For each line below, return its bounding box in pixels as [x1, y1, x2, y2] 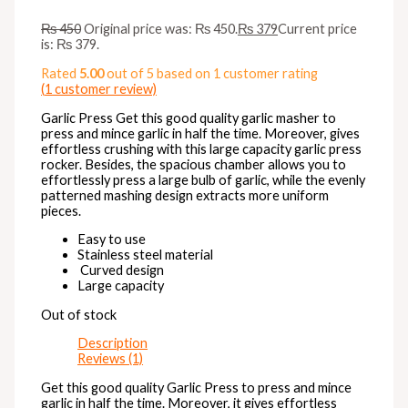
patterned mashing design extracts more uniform [41, 187, 330, 203]
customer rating [220, 65, 319, 81]
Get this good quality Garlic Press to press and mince [41, 379, 352, 395]
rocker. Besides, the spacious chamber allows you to [41, 156, 347, 172]
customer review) [52, 80, 158, 97]
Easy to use [77, 231, 147, 248]
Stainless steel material [77, 247, 214, 263]
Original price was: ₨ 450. [84, 21, 239, 37]
